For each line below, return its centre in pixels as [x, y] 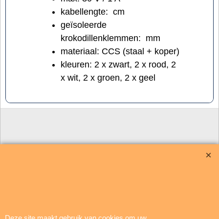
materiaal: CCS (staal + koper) [120, 51]
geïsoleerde [84, 25]
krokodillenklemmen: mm [110, 38]
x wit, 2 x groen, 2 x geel [108, 77]
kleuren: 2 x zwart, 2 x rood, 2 [118, 64]
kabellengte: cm [93, 11]
